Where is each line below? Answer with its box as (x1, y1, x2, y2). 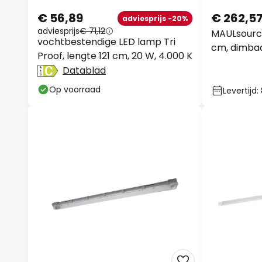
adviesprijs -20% (122, 13, 188, 23)
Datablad (63, 64, 106, 77)
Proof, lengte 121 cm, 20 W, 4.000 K (37, 49, 192, 63)
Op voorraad (49, 84, 101, 95)
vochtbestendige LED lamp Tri (37, 35, 175, 49)
